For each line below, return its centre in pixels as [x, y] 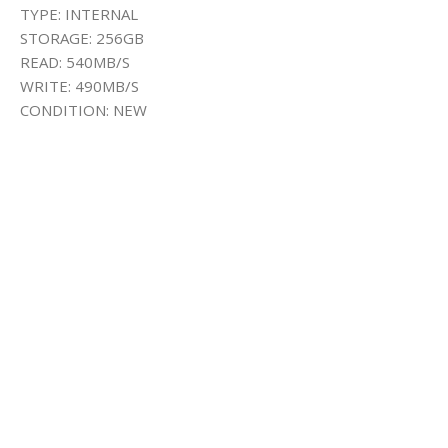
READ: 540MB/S [75, 61]
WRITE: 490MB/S [79, 85]
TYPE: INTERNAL [79, 13]
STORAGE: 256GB [82, 37]
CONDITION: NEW [83, 109]
